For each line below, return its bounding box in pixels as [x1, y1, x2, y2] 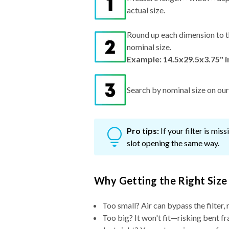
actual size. [127, 5, 165, 15]
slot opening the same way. [127, 138, 219, 148]
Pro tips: [127, 126, 159, 136]
